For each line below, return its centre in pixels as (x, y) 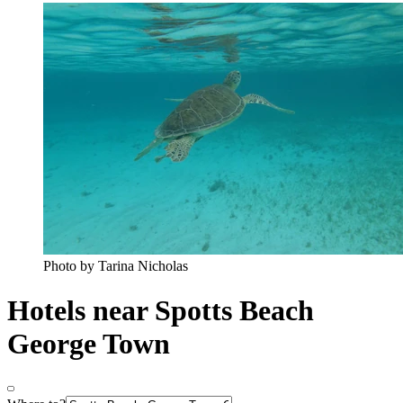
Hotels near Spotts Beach (161, 310)
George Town (89, 343)
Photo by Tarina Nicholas (116, 266)
